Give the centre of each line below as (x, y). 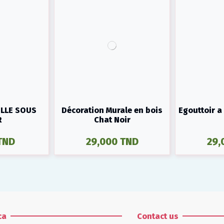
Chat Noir (112, 119)
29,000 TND (112, 142)
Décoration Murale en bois (112, 110)
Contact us (157, 216)
